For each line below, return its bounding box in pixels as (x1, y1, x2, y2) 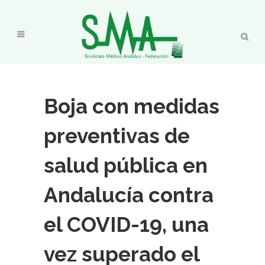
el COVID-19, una (44, 212, 209, 237)
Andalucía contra (44, 183, 214, 207)
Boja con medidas (44, 94, 219, 118)
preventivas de (44, 124, 190, 148)
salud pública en (44, 153, 208, 177)
